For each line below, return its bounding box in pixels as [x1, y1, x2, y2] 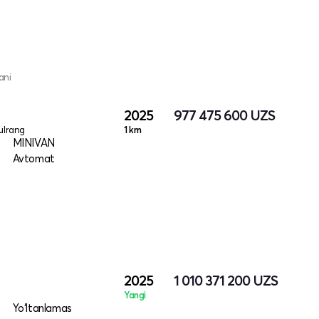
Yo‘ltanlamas [12, 301, 72, 315]
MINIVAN [12, 136, 55, 150]
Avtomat [12, 152, 55, 165]
